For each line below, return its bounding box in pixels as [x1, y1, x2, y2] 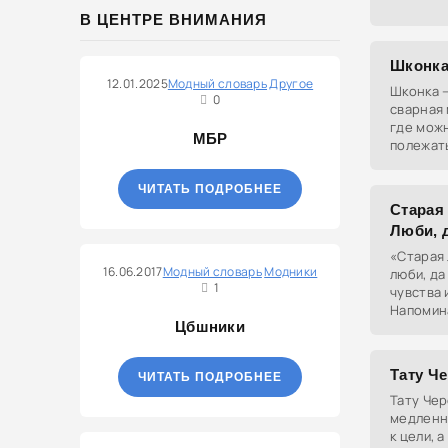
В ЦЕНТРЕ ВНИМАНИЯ [80, 11, 267, 28]
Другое [269, 75, 314, 92]
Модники [264, 263, 318, 280]
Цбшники [174, 318, 246, 335]
